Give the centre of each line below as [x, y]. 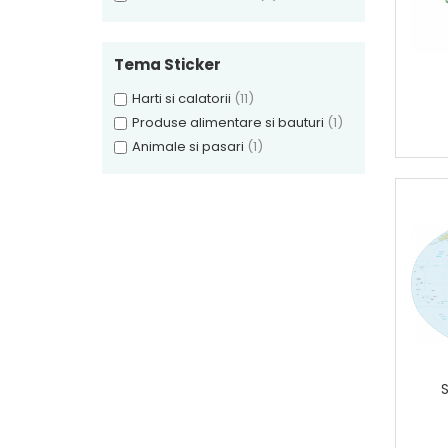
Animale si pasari [188, 146]
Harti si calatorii [181, 98]
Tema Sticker [167, 64]
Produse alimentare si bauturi [228, 122]
